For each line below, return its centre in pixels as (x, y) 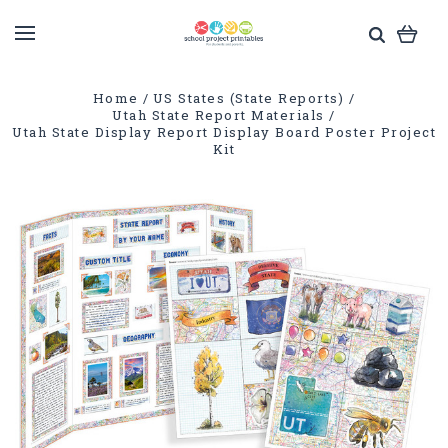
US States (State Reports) (248, 98)
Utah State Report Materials (218, 115)
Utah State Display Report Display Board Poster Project (224, 132)
